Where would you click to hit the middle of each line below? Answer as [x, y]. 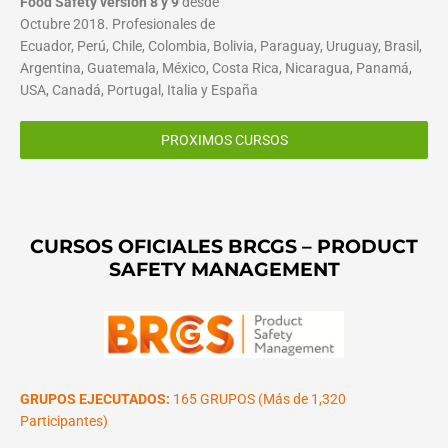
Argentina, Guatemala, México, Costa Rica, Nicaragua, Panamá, [216, 67]
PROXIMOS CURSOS [224, 139]
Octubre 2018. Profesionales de [117, 23]
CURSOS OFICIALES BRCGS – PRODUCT [224, 245]
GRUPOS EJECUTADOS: [95, 399]
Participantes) [64, 421]
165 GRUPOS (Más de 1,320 [258, 399]
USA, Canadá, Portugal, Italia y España [139, 89]
